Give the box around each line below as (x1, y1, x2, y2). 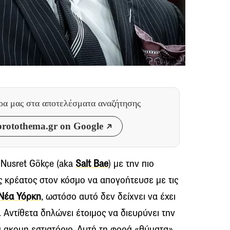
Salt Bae (75, 158, 108, 170)
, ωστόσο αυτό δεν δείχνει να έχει (41, 190, 176, 203)
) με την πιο (108, 158, 154, 170)
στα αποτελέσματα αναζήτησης (26, 98, 141, 109)
